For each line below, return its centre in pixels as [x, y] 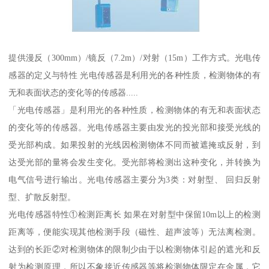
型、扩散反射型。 [42, 197]
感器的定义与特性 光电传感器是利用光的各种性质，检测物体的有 [134, 75]
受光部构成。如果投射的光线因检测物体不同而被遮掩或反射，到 [134, 144]
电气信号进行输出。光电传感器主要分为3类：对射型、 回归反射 [134, 179]
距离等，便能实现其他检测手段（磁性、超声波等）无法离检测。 [134, 231]
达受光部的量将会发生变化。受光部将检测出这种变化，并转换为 [134, 162]
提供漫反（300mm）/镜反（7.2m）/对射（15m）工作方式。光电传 [134, 57]
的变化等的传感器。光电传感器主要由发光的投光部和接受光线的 [134, 127]
